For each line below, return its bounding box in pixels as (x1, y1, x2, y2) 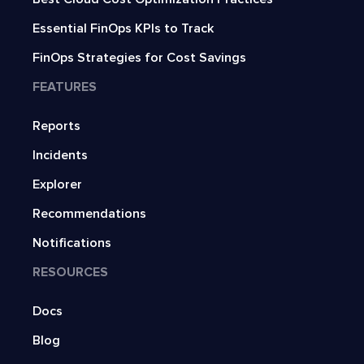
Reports (32, 118, 80, 135)
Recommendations (32, 206, 146, 223)
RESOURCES (32, 264, 108, 281)
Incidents (32, 147, 88, 164)
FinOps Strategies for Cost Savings (32, 50, 246, 67)
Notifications (32, 235, 111, 252)
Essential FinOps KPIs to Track (32, 20, 214, 37)
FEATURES (32, 79, 97, 96)
